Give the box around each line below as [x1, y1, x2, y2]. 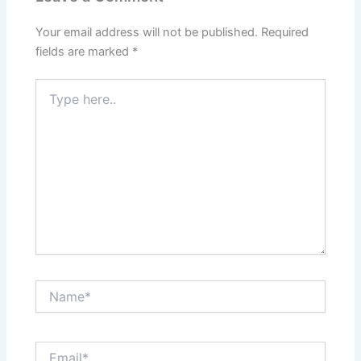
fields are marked [35, 44, 133, 60]
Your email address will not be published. [35, 25, 259, 40]
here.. [35, 95, 65, 110]
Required [261, 25, 309, 40]
